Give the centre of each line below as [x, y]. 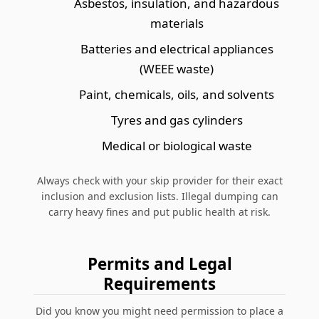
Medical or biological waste [177, 145]
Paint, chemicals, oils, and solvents [177, 94]
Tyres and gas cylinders [177, 120]
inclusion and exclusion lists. [110, 196]
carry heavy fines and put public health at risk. [159, 211]
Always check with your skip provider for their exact [159, 180]
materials [177, 23]
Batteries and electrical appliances [177, 48]
